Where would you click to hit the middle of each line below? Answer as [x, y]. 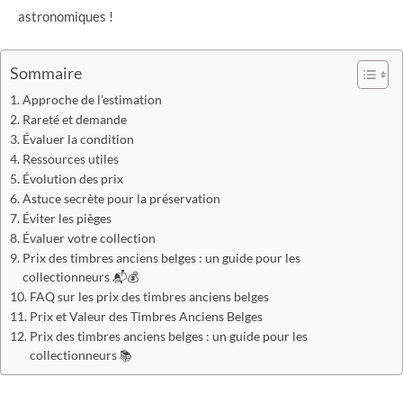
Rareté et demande [74, 119]
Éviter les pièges [67, 218]
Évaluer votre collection [89, 238]
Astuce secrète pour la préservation [121, 198]
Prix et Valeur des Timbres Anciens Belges [146, 316]
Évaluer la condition [78, 139]
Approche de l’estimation [92, 99]
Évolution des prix [72, 179]
